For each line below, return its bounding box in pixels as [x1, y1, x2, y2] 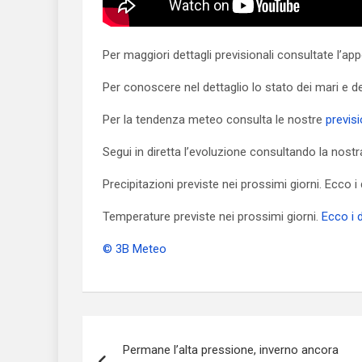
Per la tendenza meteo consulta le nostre [103, 112, 326, 127]
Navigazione [82, 316, 223, 347]
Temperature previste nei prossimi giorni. [103, 209, 322, 224]
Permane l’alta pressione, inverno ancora [123, 343, 339, 357]
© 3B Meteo [103, 242, 166, 256]
